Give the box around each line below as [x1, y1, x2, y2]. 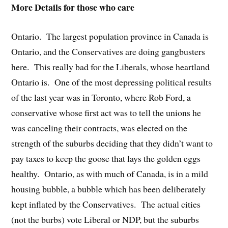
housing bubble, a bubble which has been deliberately [11, 182, 206, 195]
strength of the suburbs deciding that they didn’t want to [11, 136, 213, 149]
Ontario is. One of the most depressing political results [11, 75, 212, 88]
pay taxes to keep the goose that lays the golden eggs [11, 152, 201, 164]
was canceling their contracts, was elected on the [11, 121, 188, 134]
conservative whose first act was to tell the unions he [11, 106, 202, 119]
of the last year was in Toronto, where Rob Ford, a [11, 91, 191, 103]
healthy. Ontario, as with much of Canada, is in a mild [11, 167, 209, 180]
